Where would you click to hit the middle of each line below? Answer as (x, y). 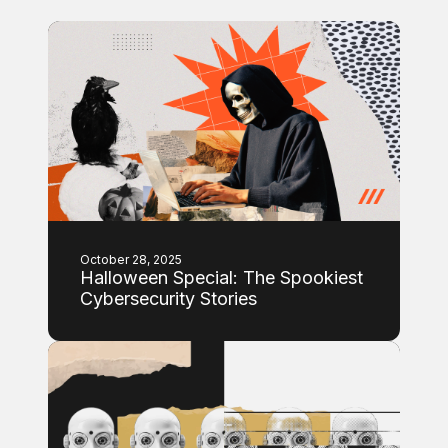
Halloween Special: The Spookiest (221, 277)
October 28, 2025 (131, 259)
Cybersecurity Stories (168, 298)
